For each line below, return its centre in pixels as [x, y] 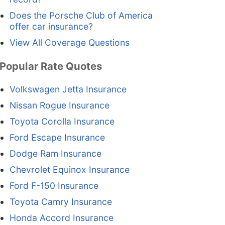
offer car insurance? [51, 27]
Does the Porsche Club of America [81, 16]
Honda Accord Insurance [61, 218]
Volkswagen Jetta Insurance [68, 89]
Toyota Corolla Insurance [62, 122]
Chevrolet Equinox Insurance [69, 170]
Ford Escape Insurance [57, 138]
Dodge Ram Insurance [55, 154]
